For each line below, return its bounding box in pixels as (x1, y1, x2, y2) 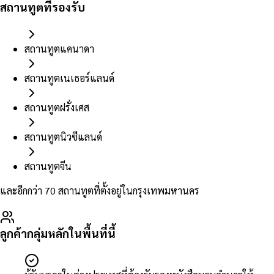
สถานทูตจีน (24, 160, 72, 173)
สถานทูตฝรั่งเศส (24, 101, 89, 114)
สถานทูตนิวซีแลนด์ (24, 130, 102, 144)
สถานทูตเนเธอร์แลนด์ (24, 72, 114, 85)
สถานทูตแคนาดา (24, 42, 94, 56)
